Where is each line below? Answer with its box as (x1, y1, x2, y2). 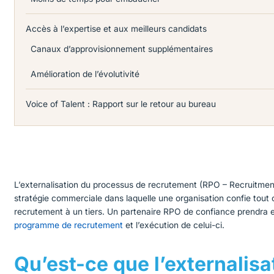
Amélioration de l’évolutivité (31, 69, 140, 80)
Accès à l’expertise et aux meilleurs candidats (26, 24, 207, 34)
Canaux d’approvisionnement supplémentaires (31, 44, 213, 54)
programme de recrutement (14, 220, 124, 230)
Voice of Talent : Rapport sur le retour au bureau (26, 99, 217, 109)
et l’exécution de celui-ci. (123, 220, 225, 230)
